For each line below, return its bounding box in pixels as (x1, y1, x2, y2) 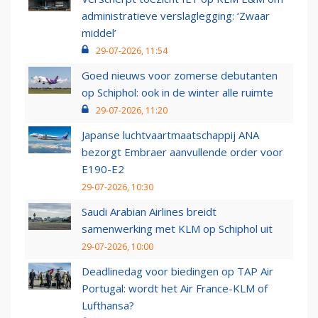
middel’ (82, 26, 116, 40)
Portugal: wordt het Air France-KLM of (82, 281, 268, 296)
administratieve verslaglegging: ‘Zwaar (82, 9, 270, 23)
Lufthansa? (82, 298, 134, 313)
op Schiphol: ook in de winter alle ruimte (82, 85, 273, 100)
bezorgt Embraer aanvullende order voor (82, 145, 283, 160)
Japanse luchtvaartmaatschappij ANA (82, 128, 259, 143)
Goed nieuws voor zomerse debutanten (82, 68, 278, 83)
